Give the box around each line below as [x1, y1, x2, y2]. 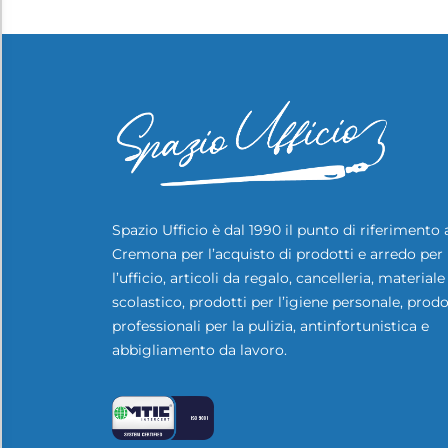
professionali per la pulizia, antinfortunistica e [112, 316, 429, 335]
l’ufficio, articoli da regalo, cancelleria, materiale [112, 268, 445, 287]
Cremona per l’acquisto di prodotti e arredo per [112, 244, 443, 263]
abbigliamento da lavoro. [112, 340, 291, 359]
